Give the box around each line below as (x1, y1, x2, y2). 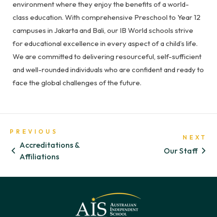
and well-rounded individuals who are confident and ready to (13, 65, 204, 75)
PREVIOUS (10, 128, 58, 136)
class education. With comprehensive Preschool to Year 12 (13, 13, 201, 22)
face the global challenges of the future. (13, 78, 141, 88)
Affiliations (19, 152, 59, 162)
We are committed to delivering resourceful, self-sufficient (13, 52, 201, 62)
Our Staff (164, 146, 198, 156)
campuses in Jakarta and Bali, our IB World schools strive (13, 26, 193, 35)
